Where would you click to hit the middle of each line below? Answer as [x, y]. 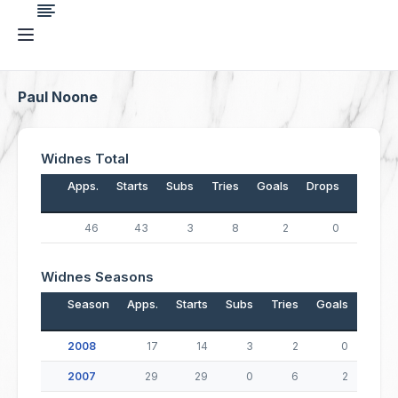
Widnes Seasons [97, 277]
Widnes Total [85, 159]
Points [374, 186]
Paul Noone [58, 97]
